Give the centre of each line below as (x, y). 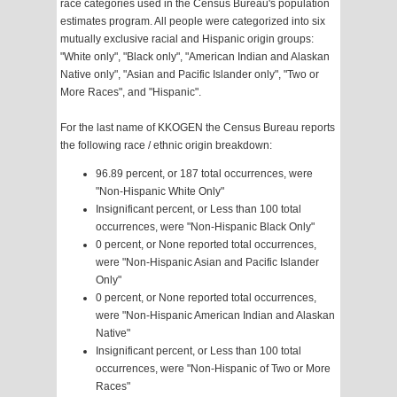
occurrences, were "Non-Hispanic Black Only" (205, 227)
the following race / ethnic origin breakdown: (166, 146)
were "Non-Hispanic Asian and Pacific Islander (207, 263)
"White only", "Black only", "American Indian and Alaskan (195, 57)
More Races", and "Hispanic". (131, 93)
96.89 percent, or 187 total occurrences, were (204, 174)
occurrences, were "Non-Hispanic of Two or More (213, 369)
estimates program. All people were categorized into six (193, 22)
